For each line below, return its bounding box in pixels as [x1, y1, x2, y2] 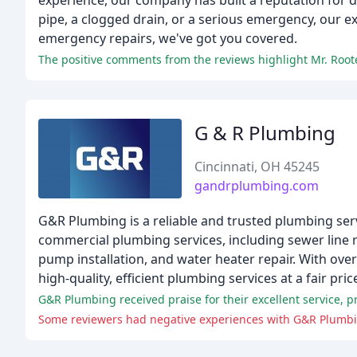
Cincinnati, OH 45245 [194, 158, 320, 175]
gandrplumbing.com [194, 177, 319, 194]
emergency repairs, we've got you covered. [38, 29, 297, 47]
